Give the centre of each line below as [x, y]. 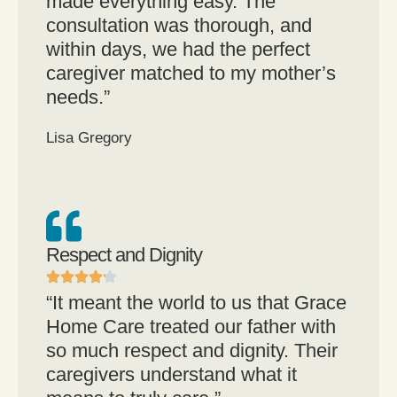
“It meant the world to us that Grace [196, 303]
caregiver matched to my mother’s [191, 74]
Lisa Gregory [89, 138]
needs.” [78, 97]
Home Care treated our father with [191, 327]
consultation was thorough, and [179, 26]
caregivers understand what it [171, 375]
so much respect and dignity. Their [192, 351]
